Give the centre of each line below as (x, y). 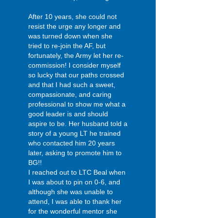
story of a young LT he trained (74, 133)
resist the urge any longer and (74, 26)
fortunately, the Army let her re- (76, 55)
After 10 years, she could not (73, 17)
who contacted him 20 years (72, 143)
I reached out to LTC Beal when (77, 172)
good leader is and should (68, 114)
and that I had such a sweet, (72, 85)
